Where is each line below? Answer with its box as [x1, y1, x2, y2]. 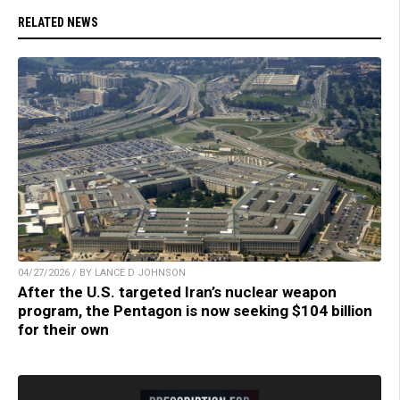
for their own [18, 321, 109, 339]
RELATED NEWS [18, 15, 98, 30]
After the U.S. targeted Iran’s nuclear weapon [18, 283, 337, 302]
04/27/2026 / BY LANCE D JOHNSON [18, 267, 186, 279]
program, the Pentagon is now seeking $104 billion [18, 302, 372, 321]
